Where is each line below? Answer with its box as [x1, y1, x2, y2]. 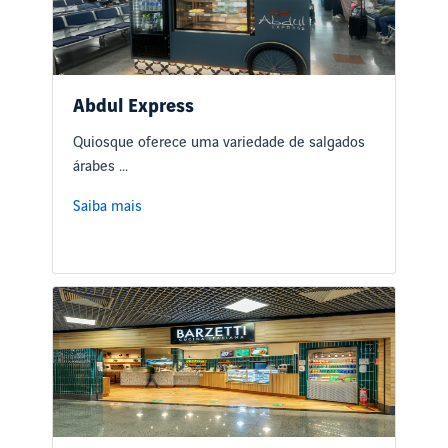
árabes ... [73, 159, 129, 176]
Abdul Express [73, 97, 195, 118]
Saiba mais [73, 199, 143, 216]
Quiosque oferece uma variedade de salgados [73, 135, 366, 152]
